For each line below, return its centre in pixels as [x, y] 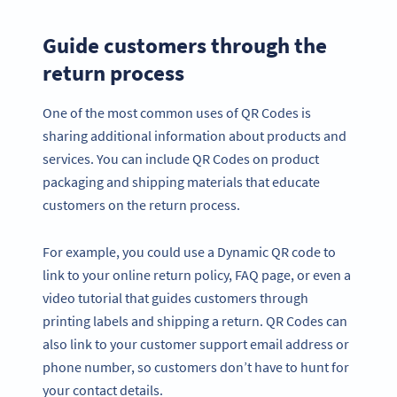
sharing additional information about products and [195, 136]
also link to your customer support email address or [196, 343]
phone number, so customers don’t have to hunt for [196, 366]
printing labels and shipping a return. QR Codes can [195, 320]
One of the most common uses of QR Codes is [177, 113]
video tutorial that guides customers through [175, 297]
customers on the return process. [141, 205]
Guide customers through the [185, 45]
